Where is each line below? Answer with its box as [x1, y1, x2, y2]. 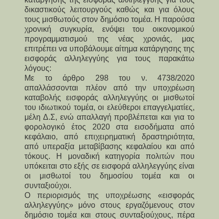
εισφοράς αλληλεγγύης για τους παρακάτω [24, 54, 195, 63]
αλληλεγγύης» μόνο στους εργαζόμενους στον [24, 200, 195, 209]
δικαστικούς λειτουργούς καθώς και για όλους [24, 5, 195, 14]
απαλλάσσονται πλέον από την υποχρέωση [24, 83, 195, 92]
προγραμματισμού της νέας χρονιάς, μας [24, 34, 195, 43]
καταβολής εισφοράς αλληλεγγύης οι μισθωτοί [24, 93, 195, 102]
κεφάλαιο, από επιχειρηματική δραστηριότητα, [24, 132, 195, 141]
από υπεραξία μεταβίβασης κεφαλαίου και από [24, 142, 195, 151]
